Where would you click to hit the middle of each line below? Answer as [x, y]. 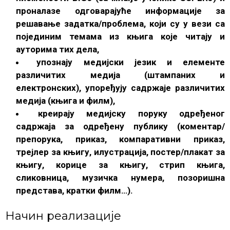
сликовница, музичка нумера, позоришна [120, 177]
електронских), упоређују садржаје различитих [120, 88]
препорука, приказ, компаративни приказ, [120, 139]
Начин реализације [63, 216]
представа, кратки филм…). [75, 190]
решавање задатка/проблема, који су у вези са [120, 23]
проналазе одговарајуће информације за [120, 11]
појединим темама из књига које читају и [120, 36]
